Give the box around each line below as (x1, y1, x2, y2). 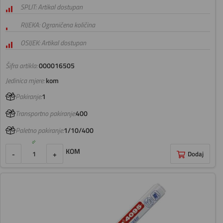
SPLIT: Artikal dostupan (20, 1, 83, 13)
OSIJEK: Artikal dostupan (20, 37, 86, 49)
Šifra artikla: (5, 60, 37, 72)
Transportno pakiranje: (15, 108, 76, 119)
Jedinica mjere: (5, 75, 44, 87)
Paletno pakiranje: (15, 125, 64, 136)
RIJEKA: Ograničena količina (20, 19, 95, 31)
